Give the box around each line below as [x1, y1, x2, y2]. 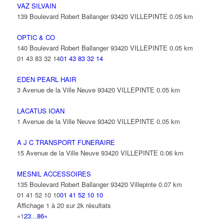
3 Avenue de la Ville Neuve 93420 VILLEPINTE [16, 85, 154, 94]
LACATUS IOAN [16, 106, 64, 115]
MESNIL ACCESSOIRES [16, 169, 91, 178]
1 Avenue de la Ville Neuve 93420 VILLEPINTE [16, 116, 154, 126]
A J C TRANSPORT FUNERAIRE [16, 137, 115, 147]
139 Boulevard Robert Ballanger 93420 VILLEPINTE [16, 11, 167, 21]
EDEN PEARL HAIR [16, 74, 76, 84]
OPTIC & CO [16, 32, 55, 42]
